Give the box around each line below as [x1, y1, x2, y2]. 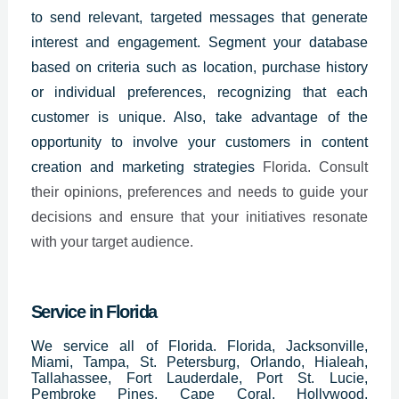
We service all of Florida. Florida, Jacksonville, [30, 338, 369, 354]
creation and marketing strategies [30, 159, 264, 175]
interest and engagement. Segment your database [30, 35, 369, 51]
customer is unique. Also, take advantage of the [30, 110, 369, 126]
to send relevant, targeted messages [30, 10, 274, 26]
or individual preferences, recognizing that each [30, 85, 369, 101]
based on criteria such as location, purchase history [30, 60, 369, 76]
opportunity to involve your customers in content [30, 134, 369, 151]
